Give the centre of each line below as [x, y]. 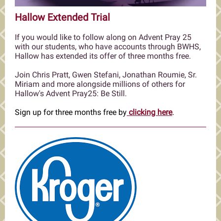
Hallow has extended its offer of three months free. [103, 56]
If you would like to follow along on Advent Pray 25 [103, 37]
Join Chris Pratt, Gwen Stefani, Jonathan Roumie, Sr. [106, 75]
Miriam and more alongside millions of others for [100, 84]
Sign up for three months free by [71, 112]
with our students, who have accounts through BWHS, [108, 47]
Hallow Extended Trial [62, 17]
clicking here [149, 112]
